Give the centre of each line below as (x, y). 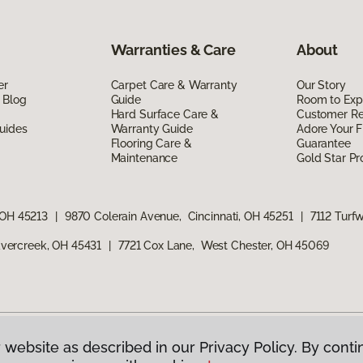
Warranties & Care (173, 49)
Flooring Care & (151, 143)
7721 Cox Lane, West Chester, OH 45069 (224, 245)
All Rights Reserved (106, 354)
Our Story (321, 85)
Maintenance (144, 158)
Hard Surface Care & (164, 114)
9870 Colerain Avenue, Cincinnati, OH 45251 (179, 216)
